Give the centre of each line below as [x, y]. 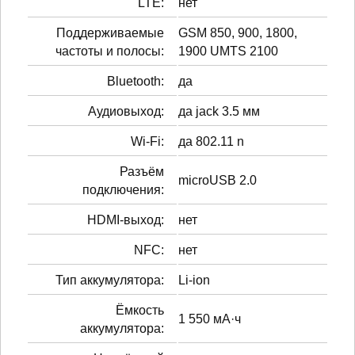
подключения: [123, 189]
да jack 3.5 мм [219, 111]
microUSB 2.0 [218, 180]
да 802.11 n [211, 141]
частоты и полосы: [110, 51]
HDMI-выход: [126, 219]
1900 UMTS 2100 [228, 51]
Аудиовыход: [126, 111]
